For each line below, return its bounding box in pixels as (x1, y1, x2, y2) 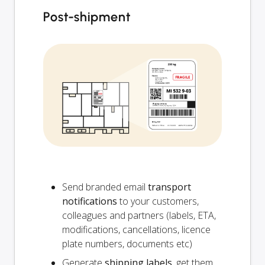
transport (148, 180, 191, 193)
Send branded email (62, 180, 148, 193)
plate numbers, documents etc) (62, 237, 192, 250)
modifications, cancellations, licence (62, 222, 211, 236)
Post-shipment (43, 8, 131, 25)
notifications (62, 194, 117, 208)
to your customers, (117, 194, 199, 208)
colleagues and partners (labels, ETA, (62, 208, 216, 222)
